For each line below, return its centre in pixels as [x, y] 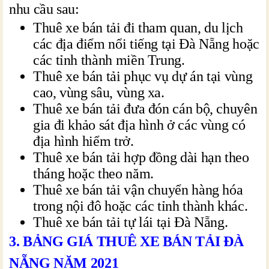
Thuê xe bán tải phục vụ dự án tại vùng [143, 76]
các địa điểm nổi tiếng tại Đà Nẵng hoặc [146, 44]
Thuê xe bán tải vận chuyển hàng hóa [138, 189]
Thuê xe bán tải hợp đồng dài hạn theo [141, 157]
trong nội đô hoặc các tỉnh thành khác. [141, 206]
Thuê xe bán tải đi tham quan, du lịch [138, 27]
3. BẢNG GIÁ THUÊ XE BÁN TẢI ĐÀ [126, 241]
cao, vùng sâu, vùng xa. [99, 92]
